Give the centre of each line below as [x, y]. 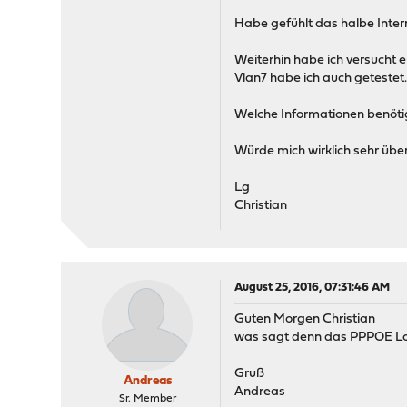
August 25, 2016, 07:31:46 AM [313, 288]
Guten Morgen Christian [305, 319]
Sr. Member [147, 399]
